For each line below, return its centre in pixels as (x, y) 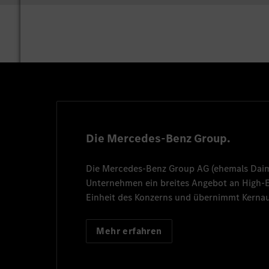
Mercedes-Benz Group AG (156, 169)
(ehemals (230, 169)
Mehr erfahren (129, 231)
